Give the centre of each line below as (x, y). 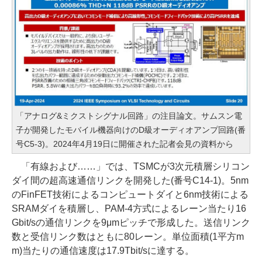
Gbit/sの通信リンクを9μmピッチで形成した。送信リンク (131, 223)
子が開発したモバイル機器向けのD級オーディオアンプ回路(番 (131, 130)
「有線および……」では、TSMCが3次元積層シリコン (131, 166)
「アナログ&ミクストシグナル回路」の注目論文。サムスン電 (129, 116)
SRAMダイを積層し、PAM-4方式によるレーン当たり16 (129, 208)
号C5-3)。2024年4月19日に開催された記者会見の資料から (125, 144)
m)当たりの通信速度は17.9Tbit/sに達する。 (103, 251)
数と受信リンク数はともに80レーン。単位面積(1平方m (128, 237)
